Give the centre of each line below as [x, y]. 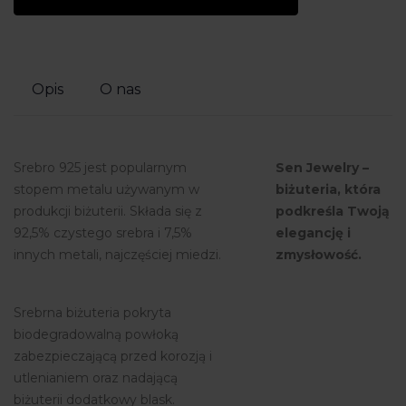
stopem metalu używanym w [106, 189]
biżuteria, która [328, 189]
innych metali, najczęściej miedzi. [117, 254]
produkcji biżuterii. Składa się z [108, 211]
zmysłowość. [318, 254]
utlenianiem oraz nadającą [96, 377]
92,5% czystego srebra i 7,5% [103, 232]
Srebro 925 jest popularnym [100, 167]
